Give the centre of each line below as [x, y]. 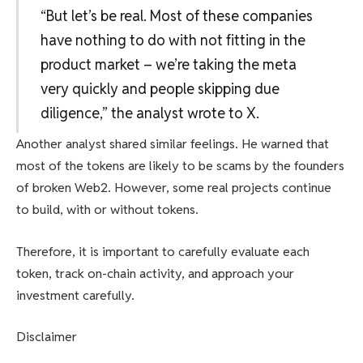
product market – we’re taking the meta [168, 65]
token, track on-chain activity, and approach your [155, 273]
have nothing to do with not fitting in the [173, 41]
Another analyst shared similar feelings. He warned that [173, 144]
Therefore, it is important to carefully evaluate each [163, 251]
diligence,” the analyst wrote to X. [149, 113]
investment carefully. [75, 295]
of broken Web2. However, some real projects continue [174, 188]
